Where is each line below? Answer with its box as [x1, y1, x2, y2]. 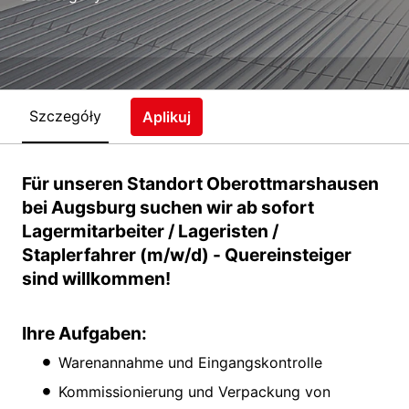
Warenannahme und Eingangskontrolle [58, 352, 322, 372]
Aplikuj [142, 107, 191, 126]
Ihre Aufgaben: [22, 321, 147, 344]
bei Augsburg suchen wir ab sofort [22, 195, 314, 218]
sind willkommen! [22, 267, 171, 289]
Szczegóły [29, 107, 101, 126]
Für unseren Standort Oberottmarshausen [22, 172, 379, 194]
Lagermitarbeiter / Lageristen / [22, 219, 278, 242]
